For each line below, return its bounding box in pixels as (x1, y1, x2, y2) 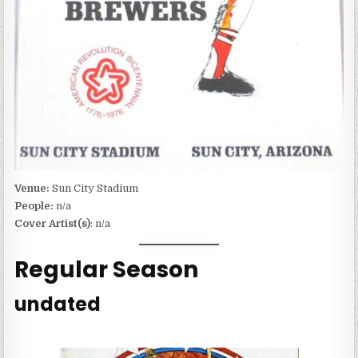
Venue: (14, 182, 53, 195)
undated (14, 290, 101, 317)
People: (14, 200, 54, 213)
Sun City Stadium (52, 182, 139, 195)
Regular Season (14, 254, 199, 286)
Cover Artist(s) (14, 217, 91, 230)
